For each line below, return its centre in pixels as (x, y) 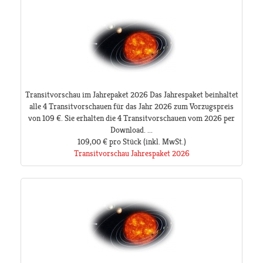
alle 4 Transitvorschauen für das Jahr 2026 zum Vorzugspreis (131, 107)
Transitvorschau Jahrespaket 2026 (131, 154)
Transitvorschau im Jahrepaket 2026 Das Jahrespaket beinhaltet (131, 95)
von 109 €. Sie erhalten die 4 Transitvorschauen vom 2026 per (131, 118)
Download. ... (131, 130)
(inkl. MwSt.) (163, 142)
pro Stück (125, 142)
